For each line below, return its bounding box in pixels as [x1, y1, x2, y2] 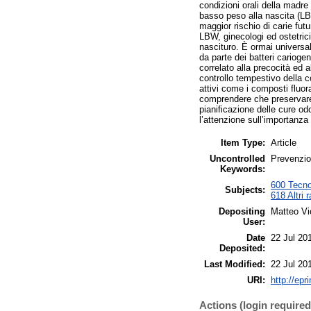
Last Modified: [204, 258, 265, 269]
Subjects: [225, 184, 265, 195]
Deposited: [219, 242, 265, 253]
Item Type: [221, 137, 265, 148]
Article [271, 137, 296, 148]
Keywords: [220, 163, 265, 174]
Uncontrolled [210, 153, 265, 164]
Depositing [219, 205, 265, 217]
